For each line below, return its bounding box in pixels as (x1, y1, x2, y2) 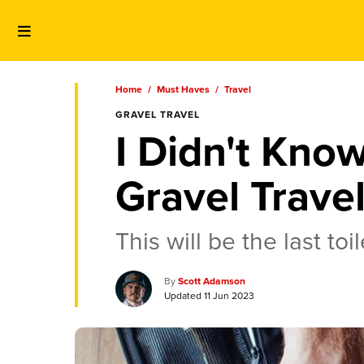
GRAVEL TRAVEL (115, 106, 200, 122)
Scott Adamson (178, 274, 245, 289)
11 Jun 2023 (204, 288, 254, 304)
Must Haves (157, 81, 210, 97)
